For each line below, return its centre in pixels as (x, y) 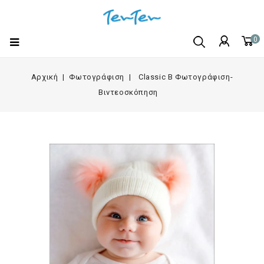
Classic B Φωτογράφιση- (186, 77)
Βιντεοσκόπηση (128, 92)
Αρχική (44, 77)
